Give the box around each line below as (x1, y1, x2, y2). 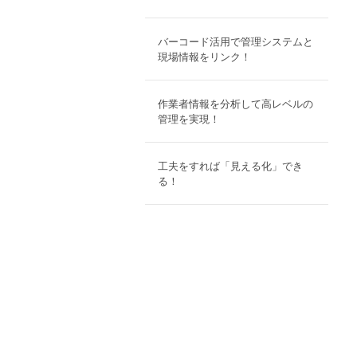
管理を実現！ (157, 112, 220, 125)
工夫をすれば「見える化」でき (157, 159, 303, 172)
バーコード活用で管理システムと (157, 35, 313, 48)
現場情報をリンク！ (157, 50, 251, 63)
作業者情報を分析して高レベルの (157, 97, 313, 110)
